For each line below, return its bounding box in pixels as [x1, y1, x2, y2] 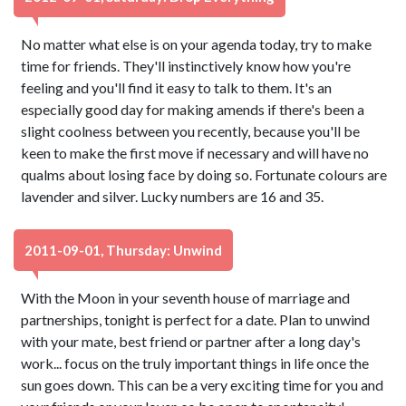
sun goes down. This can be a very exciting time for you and [21, 376, 384, 393]
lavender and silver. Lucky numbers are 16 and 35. [21, 188, 324, 205]
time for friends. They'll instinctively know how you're [21, 57, 352, 74]
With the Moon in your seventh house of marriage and [21, 289, 351, 306]
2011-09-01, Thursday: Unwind [24, 242, 222, 258]
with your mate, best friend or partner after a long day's [21, 333, 362, 350]
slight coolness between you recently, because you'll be [21, 122, 361, 140]
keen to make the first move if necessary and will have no [21, 144, 370, 161]
